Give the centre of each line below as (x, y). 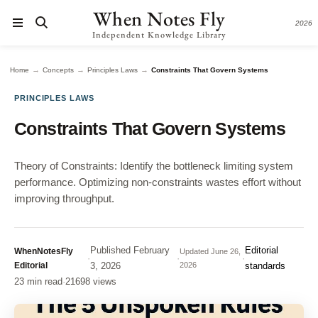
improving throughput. (64, 199)
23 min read (38, 281)
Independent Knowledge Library (159, 34)
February (150, 250)
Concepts (58, 70)
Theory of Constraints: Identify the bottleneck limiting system (154, 166)
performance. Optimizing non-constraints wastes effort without (158, 182)
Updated (194, 251)
